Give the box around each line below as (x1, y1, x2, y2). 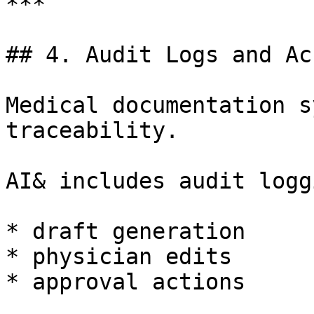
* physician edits (6, 244, 232, 269)
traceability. (6, 118, 179, 143)
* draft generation (6, 219, 245, 244)
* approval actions (6, 269, 245, 294)
